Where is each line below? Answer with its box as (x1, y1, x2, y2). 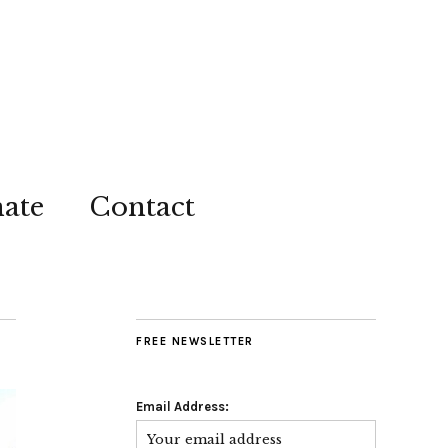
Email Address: (136, 399, 229, 414)
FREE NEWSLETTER (136, 335, 254, 348)
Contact (89, 191, 195, 223)
